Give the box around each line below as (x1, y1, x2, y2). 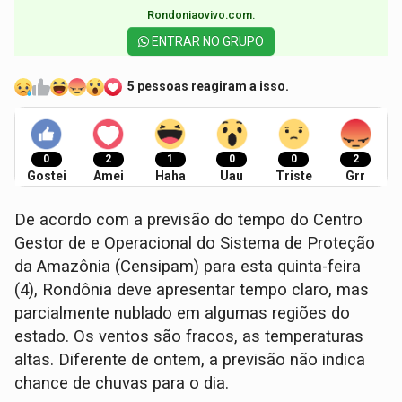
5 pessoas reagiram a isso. (127, 79, 290, 94)
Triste (275, 168, 312, 183)
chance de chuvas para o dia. (14, 372, 234, 393)
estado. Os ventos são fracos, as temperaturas (14, 326, 364, 346)
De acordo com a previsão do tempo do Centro (14, 209, 363, 230)
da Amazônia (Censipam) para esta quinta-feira (14, 256, 362, 276)
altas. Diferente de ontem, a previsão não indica (14, 349, 366, 370)
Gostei (26, 168, 66, 183)
